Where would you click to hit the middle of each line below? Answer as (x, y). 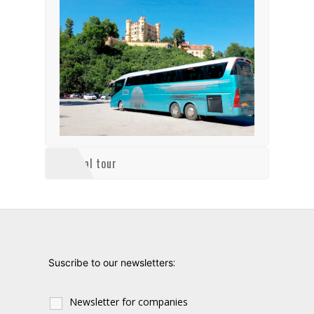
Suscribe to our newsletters (111, 262)
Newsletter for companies (129, 302)
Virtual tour (88, 164)
